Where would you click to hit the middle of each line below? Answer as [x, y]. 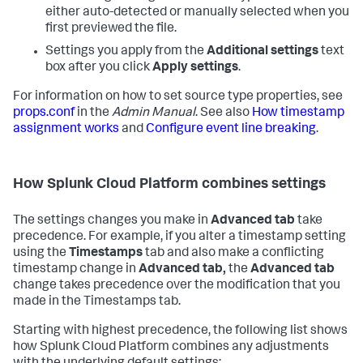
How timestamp [298, 113]
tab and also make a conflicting [233, 253]
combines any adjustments [249, 347]
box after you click [99, 68]
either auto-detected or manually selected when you [197, 13]
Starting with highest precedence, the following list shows [180, 331]
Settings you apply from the [126, 51]
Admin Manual [154, 113]
